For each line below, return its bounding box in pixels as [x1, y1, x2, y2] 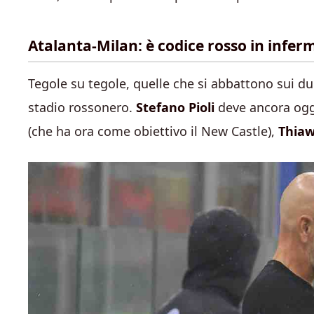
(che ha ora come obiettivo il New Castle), [28, 122, 278, 139]
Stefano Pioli [136, 98, 214, 116]
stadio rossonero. [28, 98, 136, 116]
